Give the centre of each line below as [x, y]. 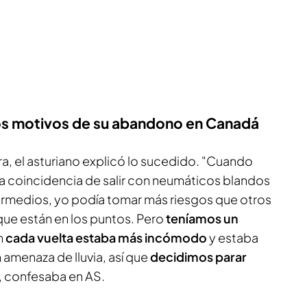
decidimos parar [198, 256]
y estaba [234, 237]
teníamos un [201, 218]
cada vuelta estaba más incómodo [107, 237]
